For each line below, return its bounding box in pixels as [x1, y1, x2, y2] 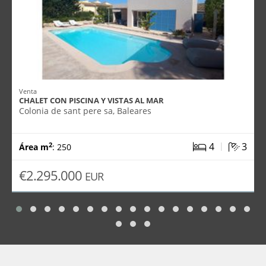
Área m [19, 141, 49, 153]
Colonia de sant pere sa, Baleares [19, 105, 151, 116]
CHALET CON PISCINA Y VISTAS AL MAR [19, 95, 164, 106]
